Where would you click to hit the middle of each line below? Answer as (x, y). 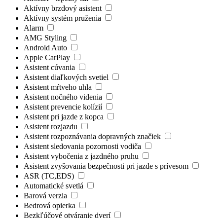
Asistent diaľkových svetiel (67, 77)
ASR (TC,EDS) (50, 176)
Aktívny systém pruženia (63, 18)
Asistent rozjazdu (52, 126)
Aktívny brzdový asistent (64, 8)
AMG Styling (46, 37)
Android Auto (46, 47)
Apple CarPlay (48, 57)
